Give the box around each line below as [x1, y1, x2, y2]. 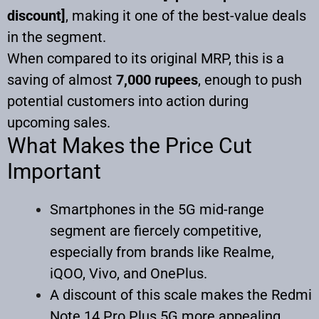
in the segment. [7, 28, 106, 46]
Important [7, 158, 101, 184]
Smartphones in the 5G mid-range [50, 200, 264, 218]
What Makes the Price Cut [7, 132, 252, 158]
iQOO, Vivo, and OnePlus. [50, 264, 207, 282]
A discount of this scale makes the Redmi [50, 286, 312, 303]
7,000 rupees [116, 70, 198, 88]
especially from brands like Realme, [50, 243, 274, 261]
